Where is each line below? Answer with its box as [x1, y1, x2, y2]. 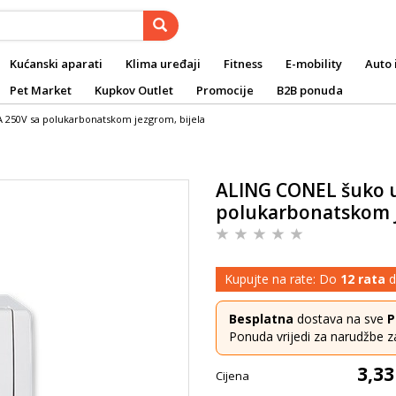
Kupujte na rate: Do [225, 270, 340, 287]
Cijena [216, 368, 249, 384]
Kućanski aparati [10, 56, 103, 72]
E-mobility [286, 56, 342, 72]
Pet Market [10, 82, 72, 98]
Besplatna [229, 310, 293, 327]
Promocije [196, 82, 254, 98]
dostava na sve [293, 310, 387, 327]
